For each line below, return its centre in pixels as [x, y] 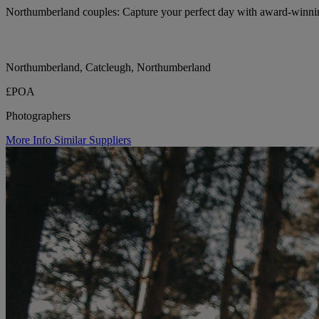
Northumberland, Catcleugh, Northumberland [108, 67]
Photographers [38, 115]
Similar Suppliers [93, 140]
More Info [30, 140]
